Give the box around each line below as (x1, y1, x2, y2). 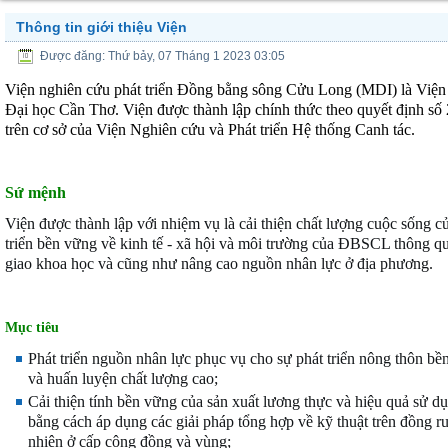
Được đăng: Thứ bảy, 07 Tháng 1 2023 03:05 (40, 49, 285, 64)
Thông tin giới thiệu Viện (16, 19, 187, 35)
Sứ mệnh (5, 184, 66, 201)
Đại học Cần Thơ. (5, 101, 123, 118)
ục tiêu (18, 320, 59, 335)
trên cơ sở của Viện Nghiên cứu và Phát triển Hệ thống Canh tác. (5, 121, 415, 138)
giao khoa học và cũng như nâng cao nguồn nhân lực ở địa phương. (5, 255, 433, 272)
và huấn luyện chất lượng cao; (28, 370, 218, 387)
